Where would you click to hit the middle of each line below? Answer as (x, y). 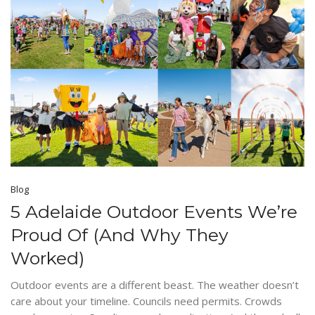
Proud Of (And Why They (120, 235)
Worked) (47, 258)
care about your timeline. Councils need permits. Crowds (146, 301)
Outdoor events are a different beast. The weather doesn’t (155, 285)
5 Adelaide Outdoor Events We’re (154, 212)
